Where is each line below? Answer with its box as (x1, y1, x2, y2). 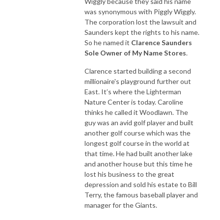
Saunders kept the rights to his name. (84, 28, 199, 37)
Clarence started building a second (84, 67, 191, 76)
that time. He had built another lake (84, 149, 192, 158)
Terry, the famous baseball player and (84, 191, 198, 199)
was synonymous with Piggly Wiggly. (84, 7, 196, 16)
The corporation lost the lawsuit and (84, 18, 196, 27)
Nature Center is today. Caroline (84, 98, 183, 107)
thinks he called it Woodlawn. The (84, 108, 188, 117)
